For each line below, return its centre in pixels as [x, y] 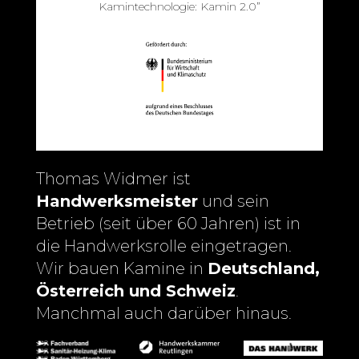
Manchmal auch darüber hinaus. [164, 313]
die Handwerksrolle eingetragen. [164, 246]
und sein [234, 201]
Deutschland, [264, 268]
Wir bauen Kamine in [122, 268]
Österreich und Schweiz [136, 290]
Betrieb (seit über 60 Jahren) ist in [168, 223]
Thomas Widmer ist [113, 178]
